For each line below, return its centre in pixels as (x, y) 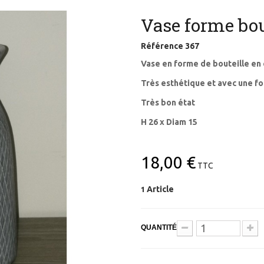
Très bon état (168, 102)
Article (160, 189)
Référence (162, 46)
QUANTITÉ (159, 227)
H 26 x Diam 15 (170, 122)
